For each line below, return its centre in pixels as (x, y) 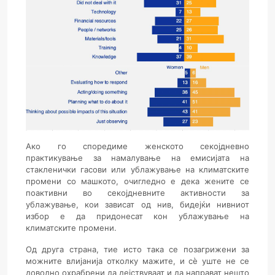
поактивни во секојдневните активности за (137, 193)
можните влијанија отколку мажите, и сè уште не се (137, 261)
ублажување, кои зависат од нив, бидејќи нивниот (137, 205)
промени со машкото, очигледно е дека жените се (137, 181)
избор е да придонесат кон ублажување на (137, 216)
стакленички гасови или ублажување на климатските (137, 170)
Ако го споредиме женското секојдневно (137, 146)
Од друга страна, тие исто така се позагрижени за (137, 250)
